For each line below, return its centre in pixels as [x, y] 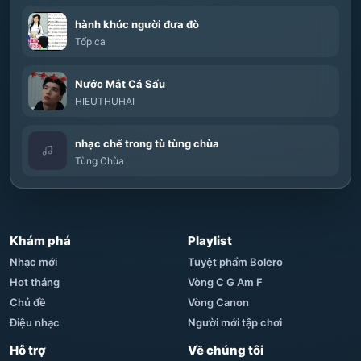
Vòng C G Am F [225, 282]
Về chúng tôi [226, 350]
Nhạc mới [33, 262]
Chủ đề [28, 302]
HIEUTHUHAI [105, 101]
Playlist [210, 241]
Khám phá [40, 241]
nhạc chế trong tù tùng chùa [147, 143]
